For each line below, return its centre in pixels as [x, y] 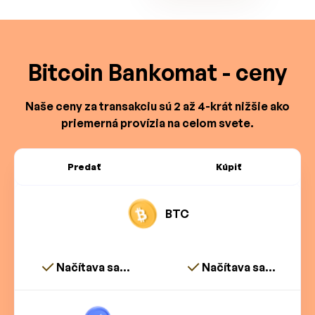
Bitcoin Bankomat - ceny [157, 73]
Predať [84, 167]
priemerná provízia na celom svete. [157, 123]
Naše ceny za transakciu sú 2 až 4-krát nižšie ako [157, 107]
